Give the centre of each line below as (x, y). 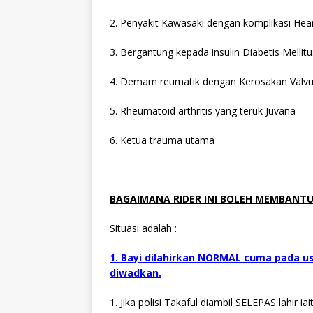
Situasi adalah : (143, 228)
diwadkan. (136, 272)
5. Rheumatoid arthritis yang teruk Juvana (203, 110)
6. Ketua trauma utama (162, 140)
